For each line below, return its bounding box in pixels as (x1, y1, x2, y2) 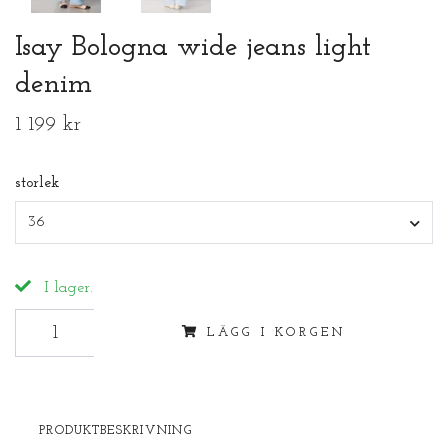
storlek (15, 174, 59, 191)
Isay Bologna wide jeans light (15, 32, 371, 62)
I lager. (39, 280, 93, 297)
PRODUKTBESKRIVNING (39, 424, 193, 438)
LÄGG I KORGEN (207, 326, 346, 340)
